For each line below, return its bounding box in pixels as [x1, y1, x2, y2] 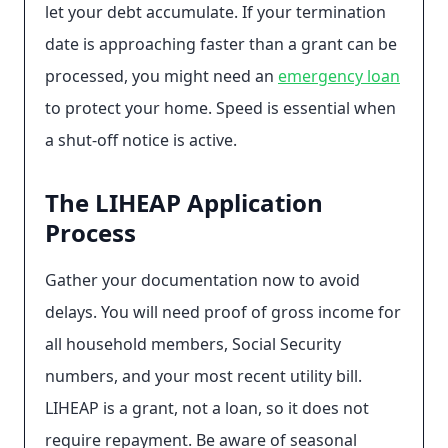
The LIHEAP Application [45, 186, 323, 219]
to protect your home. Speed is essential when [45, 97, 396, 119]
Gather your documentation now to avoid [45, 269, 360, 291]
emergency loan [278, 65, 400, 87]
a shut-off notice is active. [45, 129, 237, 151]
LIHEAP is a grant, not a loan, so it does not [45, 397, 369, 419]
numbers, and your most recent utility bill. [45, 365, 362, 387]
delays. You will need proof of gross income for [45, 301, 401, 323]
